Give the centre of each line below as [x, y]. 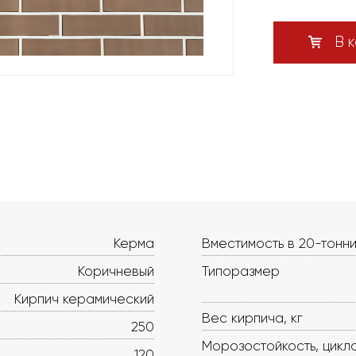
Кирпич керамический [84, 299]
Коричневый [116, 271]
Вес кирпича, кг [252, 318]
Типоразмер [241, 271]
